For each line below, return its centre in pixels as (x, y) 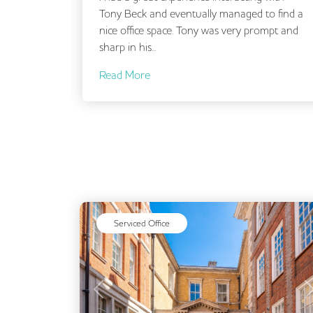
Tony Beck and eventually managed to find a (201, 13)
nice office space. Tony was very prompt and (199, 30)
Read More (125, 74)
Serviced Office (142, 223)
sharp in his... (128, 46)
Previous (118, 297)
